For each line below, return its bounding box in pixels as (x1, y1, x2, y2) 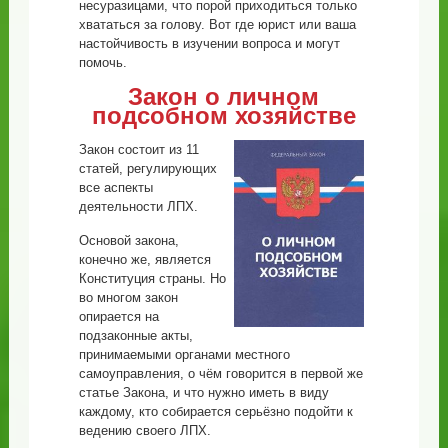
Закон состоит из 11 (78, 141, 199, 157)
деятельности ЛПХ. (78, 198, 198, 214)
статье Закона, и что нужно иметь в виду (78, 384, 329, 400)
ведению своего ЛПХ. (78, 422, 211, 438)
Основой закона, (78, 232, 179, 248)
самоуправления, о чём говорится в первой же (78, 365, 363, 381)
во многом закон (78, 289, 178, 305)
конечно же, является (78, 251, 211, 267)
